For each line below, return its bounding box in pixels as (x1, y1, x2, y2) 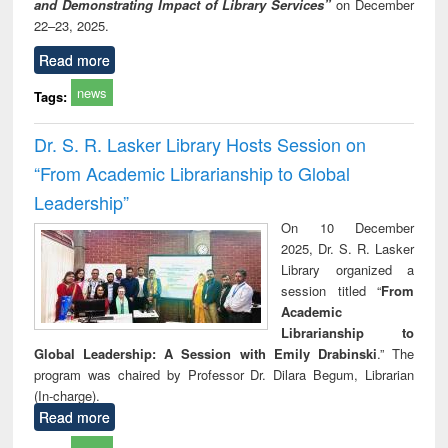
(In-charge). (34, 385, 101, 405)
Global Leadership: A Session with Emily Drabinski (34, 343, 377, 363)
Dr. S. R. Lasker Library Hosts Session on (34, 130, 367, 157)
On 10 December (281, 217, 414, 237)
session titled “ (281, 280, 381, 300)
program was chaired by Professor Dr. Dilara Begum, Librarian (34, 364, 414, 384)
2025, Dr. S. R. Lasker (281, 238, 414, 258)
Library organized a (281, 259, 414, 279)
